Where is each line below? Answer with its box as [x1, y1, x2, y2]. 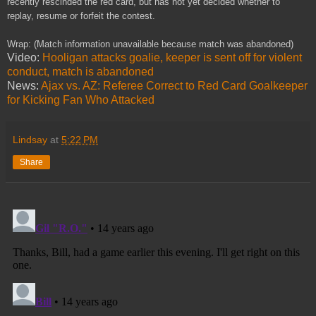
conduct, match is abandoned [7, 65, 154, 78]
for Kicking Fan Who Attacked [7, 93, 154, 106]
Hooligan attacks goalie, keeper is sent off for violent [42, 51, 302, 63]
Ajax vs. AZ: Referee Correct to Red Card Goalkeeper [41, 79, 308, 92]
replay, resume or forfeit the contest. [7, 10, 155, 21]
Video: [7, 51, 42, 63]
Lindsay [13, 133, 47, 145]
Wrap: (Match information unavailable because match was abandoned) [7, 38, 293, 49]
